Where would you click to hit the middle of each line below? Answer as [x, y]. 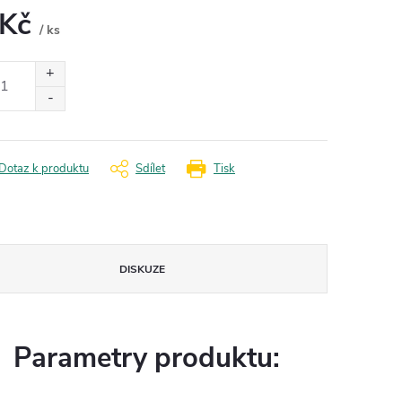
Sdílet [150, 168]
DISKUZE [143, 269]
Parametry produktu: [147, 358]
